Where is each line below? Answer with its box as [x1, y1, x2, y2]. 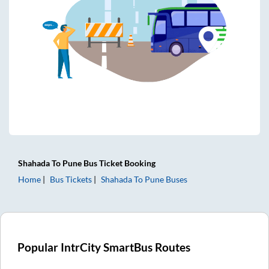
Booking [122, 157, 156, 168]
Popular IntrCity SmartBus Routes [17, 240, 191, 254]
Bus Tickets [50, 174, 92, 184]
